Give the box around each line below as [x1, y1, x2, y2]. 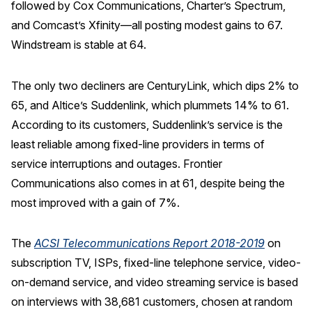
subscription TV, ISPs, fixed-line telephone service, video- [11, 256, 301, 270]
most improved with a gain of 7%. [11, 195, 180, 210]
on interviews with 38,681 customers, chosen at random [11, 295, 292, 309]
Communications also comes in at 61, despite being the [11, 175, 285, 190]
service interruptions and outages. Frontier [11, 156, 222, 171]
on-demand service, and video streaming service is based [11, 275, 298, 290]
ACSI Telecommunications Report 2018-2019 [34, 236, 265, 251]
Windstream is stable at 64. [11, 38, 146, 52]
